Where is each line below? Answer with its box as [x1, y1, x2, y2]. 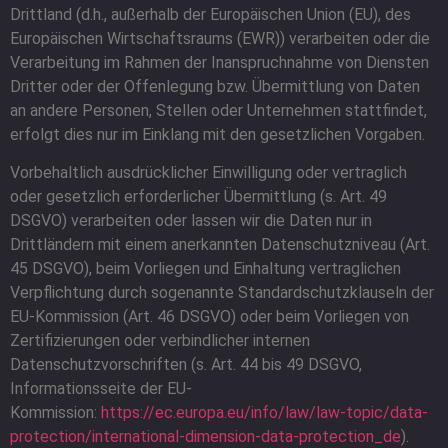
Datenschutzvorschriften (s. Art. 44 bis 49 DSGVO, [10, 355, 362, 375]
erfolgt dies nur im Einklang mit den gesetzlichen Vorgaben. [10, 124, 425, 144]
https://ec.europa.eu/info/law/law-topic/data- [101, 403, 428, 423]
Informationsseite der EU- [10, 379, 192, 399]
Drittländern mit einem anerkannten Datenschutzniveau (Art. [10, 235, 430, 255]
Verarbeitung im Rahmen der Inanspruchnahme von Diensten [10, 52, 429, 72]
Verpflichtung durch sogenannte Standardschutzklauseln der [10, 283, 434, 303]
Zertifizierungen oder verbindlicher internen [10, 331, 310, 351]
